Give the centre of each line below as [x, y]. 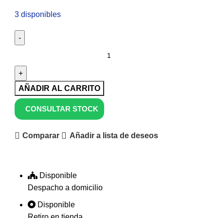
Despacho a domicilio [65, 187]
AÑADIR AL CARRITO [59, 88]
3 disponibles [38, 14]
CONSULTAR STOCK [62, 109]
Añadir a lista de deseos [114, 136]
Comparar [41, 136]
